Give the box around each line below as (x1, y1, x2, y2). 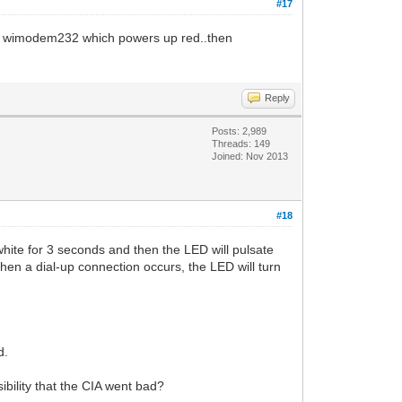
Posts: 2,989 (212, 125, 267, 136)
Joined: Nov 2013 (212, 150, 289, 162)
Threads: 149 (212, 137, 271, 149)
